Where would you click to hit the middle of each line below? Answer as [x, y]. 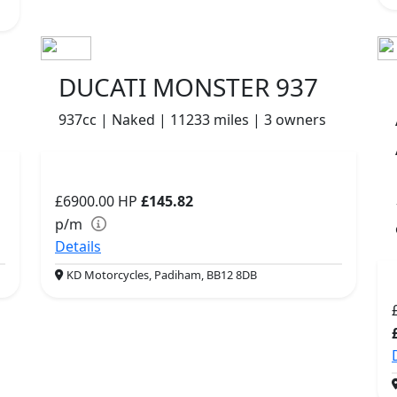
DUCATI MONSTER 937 [188, 87]
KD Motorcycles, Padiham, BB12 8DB [160, 275]
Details [78, 247]
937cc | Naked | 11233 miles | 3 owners [192, 120]
